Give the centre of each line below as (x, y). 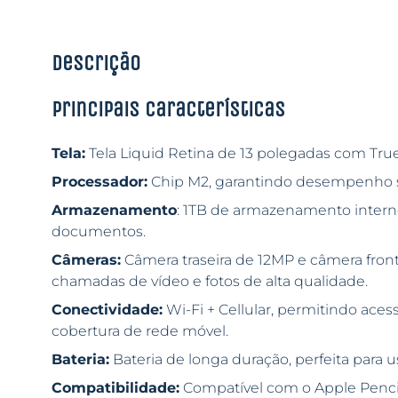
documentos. (98, 232)
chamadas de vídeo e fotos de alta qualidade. (209, 282)
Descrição (96, 64)
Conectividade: (107, 310)
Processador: (99, 182)
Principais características (168, 110)
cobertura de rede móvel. (139, 331)
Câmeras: (86, 260)
